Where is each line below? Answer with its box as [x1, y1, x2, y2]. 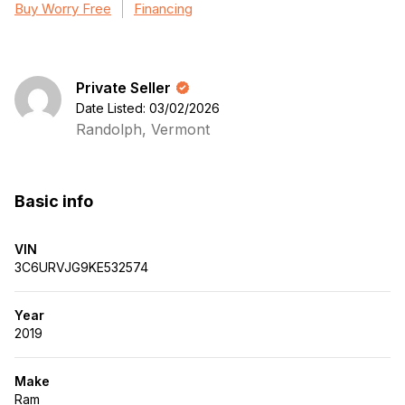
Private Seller [76, 79, 171, 97]
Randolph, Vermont [76, 120, 210, 138]
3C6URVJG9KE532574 [14, 259, 148, 275]
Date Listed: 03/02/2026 [76, 100, 220, 116]
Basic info [14, 192, 93, 211]
